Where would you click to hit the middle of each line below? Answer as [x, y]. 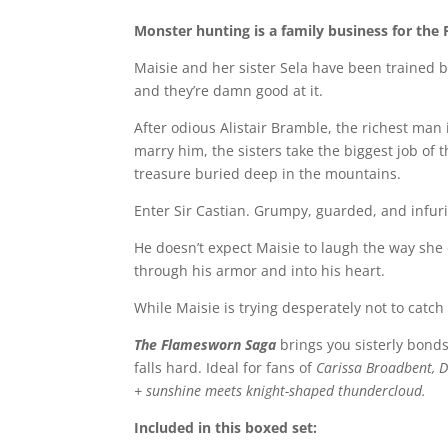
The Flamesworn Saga [205, 344]
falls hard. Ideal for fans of [225, 367]
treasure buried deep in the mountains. [268, 173]
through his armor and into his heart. [260, 270]
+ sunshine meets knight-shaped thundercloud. [280, 390]
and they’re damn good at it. [229, 90]
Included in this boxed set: [226, 427]
